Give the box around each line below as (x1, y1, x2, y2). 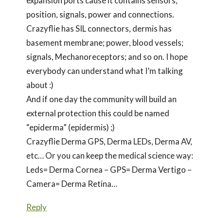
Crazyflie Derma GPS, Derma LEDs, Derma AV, (26, 136, 192, 146)
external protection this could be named (26, 108, 169, 118)
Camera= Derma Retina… (26, 178, 117, 189)
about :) (26, 79, 54, 90)
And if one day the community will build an (26, 93, 177, 104)
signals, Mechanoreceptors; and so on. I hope (26, 51, 188, 62)
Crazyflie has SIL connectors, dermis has (26, 23, 172, 34)
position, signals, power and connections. (26, 9, 174, 19)
